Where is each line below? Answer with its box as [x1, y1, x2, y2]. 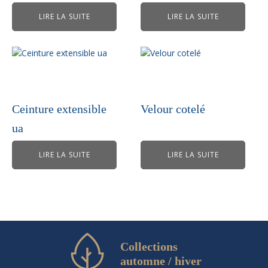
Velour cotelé [141, 102, 206, 115]
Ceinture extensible [12, 102, 106, 115]
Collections [120, 240, 178, 253]
